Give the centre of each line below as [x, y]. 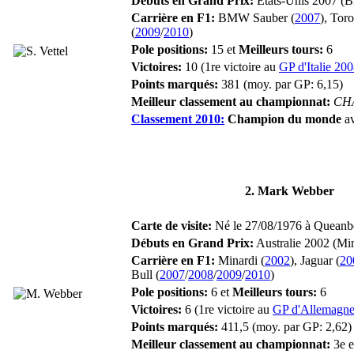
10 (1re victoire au [230, 66]
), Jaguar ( [315, 260]
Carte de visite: [171, 225]
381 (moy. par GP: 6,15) [281, 84]
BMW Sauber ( [255, 17]
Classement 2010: [178, 119]
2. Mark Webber [290, 190]
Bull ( [145, 274]
